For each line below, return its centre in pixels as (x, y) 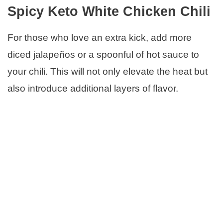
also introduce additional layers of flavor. (93, 89)
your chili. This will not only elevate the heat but (108, 72)
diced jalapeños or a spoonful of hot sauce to (103, 55)
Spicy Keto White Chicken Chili (109, 12)
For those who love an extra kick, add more (100, 38)
